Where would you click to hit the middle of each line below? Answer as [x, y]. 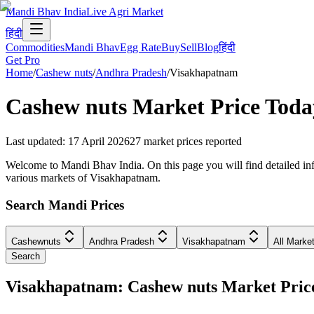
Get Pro [23, 60]
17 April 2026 [99, 141]
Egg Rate [141, 47]
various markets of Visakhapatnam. [83, 177]
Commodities [35, 47]
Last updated [34, 141]
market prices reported [193, 141]
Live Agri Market [125, 12]
